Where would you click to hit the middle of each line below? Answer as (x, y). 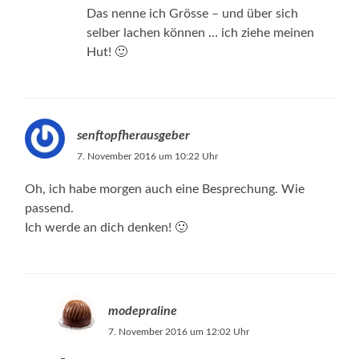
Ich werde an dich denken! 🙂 (107, 227)
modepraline (142, 311)
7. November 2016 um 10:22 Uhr (148, 156)
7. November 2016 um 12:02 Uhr (178, 331)
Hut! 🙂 (107, 52)
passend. (50, 208)
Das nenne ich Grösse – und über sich (193, 13)
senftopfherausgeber (134, 135)
